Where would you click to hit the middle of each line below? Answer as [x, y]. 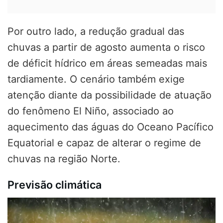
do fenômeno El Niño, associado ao [91, 111]
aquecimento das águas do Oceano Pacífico [111, 127]
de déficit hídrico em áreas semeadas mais [107, 63]
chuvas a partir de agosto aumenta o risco [106, 47]
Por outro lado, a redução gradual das [96, 31]
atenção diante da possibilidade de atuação [110, 95]
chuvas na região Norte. [64, 159]
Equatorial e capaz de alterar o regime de [104, 143]
